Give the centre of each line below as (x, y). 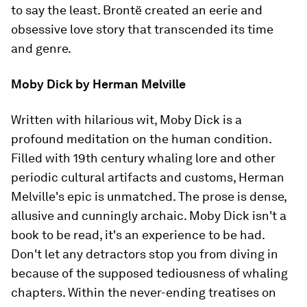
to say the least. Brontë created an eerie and (137, 10)
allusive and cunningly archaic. (100, 216)
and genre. (41, 48)
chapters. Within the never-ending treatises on (144, 292)
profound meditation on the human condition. (141, 139)
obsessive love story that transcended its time (142, 29)
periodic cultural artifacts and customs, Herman (148, 177)
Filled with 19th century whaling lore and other (143, 158)
